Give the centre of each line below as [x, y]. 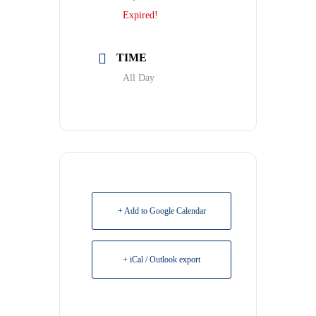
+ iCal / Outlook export [162, 260]
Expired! [140, 15]
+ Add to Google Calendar [162, 211]
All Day [139, 78]
